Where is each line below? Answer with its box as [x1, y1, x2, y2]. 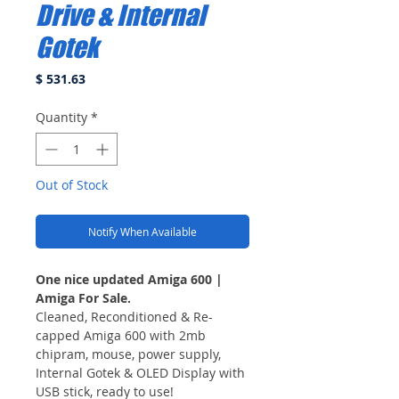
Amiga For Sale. [36, 289, 131, 306]
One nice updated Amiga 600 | [36, 270, 223, 288]
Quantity [36, 108, 87, 126]
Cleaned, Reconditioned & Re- [36, 307, 213, 325]
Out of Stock [36, 175, 108, 193]
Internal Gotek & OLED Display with [36, 363, 245, 381]
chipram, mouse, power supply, [36, 345, 221, 362]
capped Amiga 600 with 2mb [36, 326, 206, 344]
